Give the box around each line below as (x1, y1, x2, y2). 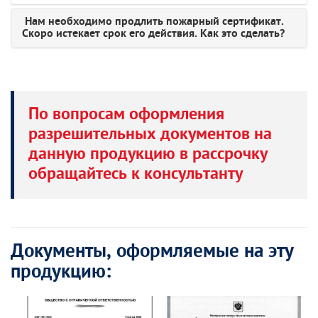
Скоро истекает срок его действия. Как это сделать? (22, 26, 285, 41)
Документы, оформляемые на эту (11, 239, 294, 264)
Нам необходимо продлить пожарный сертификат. (22, 14, 284, 29)
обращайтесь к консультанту (28, 163, 243, 185)
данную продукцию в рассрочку (28, 143, 268, 165)
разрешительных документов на (28, 124, 272, 146)
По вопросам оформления (28, 104, 224, 126)
